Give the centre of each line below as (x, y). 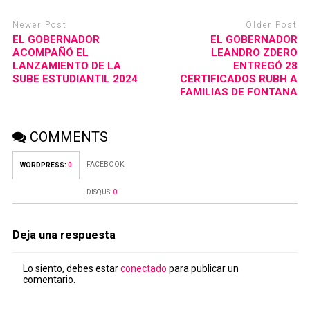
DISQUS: (99, 192)
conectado (143, 268)
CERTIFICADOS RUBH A (239, 79)
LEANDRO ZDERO (255, 52)
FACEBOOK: (106, 164)
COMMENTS (67, 137)
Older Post (272, 25)
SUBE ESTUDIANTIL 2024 (75, 79)
